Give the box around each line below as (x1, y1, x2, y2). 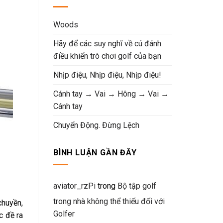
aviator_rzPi (53, 181, 96, 191)
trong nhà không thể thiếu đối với (53, 197, 165, 207)
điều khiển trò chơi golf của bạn (53, 51, 161, 61)
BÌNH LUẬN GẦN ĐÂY (53, 147, 137, 157)
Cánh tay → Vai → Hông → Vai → (53, 89, 169, 99)
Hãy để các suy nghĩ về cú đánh (53, 38, 161, 48)
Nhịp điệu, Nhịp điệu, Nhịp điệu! (53, 70, 161, 80)
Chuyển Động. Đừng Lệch (53, 120, 139, 130)
